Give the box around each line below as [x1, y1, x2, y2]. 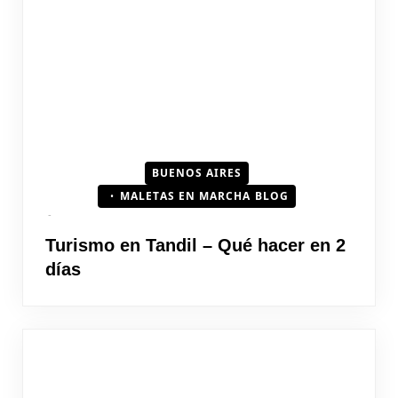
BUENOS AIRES [151, 164, 243, 180]
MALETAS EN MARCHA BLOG [120, 187, 289, 203]
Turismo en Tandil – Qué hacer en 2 [45, 235, 346, 255]
